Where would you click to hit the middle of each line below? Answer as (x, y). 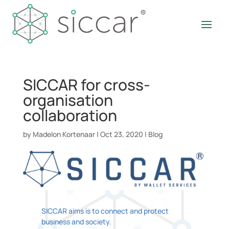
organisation (68, 100)
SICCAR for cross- (86, 84)
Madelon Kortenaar (64, 134)
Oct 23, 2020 (121, 134)
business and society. (76, 221)
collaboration (70, 115)
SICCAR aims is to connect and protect (105, 211)
